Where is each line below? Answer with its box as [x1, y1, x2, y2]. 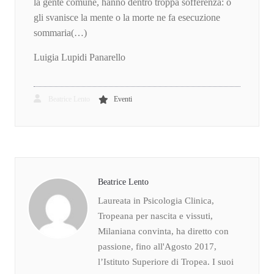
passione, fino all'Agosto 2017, [98, 241, 217, 251]
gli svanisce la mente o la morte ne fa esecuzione [34, 12, 220, 23]
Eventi [114, 94, 132, 103]
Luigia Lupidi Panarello [34, 51, 125, 62]
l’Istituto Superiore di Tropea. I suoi [98, 256, 234, 267]
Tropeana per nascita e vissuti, [98, 210, 213, 221]
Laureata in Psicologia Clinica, [98, 195, 214, 206]
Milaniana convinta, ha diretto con [98, 226, 229, 236]
